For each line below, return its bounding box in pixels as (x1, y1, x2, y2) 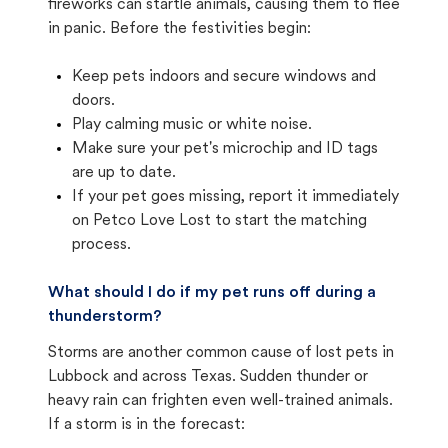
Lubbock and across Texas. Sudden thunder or (48, 369, 368, 385)
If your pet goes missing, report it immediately (72, 189, 399, 205)
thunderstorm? (48, 309, 162, 325)
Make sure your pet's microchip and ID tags (72, 141, 378, 157)
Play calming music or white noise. (72, 117, 312, 133)
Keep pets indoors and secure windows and (72, 69, 376, 85)
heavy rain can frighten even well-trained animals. (48, 393, 393, 409)
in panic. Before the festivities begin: (48, 21, 311, 37)
